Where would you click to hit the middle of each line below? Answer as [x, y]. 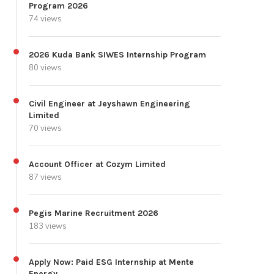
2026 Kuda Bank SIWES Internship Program [117, 55]
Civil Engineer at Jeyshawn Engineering [109, 104]
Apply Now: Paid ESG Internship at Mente [111, 262]
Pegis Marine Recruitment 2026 [94, 213]
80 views [45, 68]
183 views [48, 227]
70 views [45, 129]
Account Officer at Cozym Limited [97, 165]
